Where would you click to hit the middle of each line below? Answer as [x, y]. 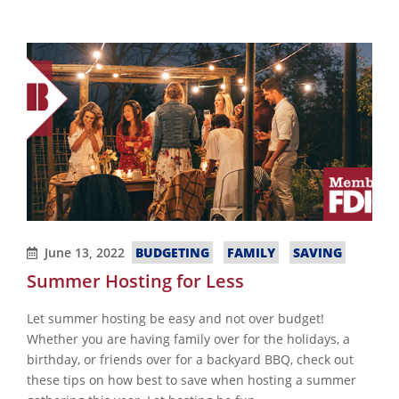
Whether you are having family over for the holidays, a [188, 339]
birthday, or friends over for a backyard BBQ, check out [190, 360]
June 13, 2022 [85, 253]
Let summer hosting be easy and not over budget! [175, 319]
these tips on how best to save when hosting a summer [191, 380]
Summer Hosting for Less [135, 281]
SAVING [318, 253]
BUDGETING [173, 253]
